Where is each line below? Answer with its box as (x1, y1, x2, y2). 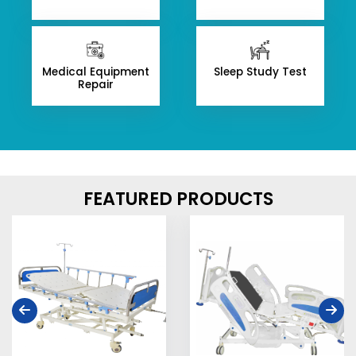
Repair (77, 77, 114, 92)
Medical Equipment (41, 64, 149, 79)
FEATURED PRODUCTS (83, 186, 273, 211)
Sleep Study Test (213, 64, 307, 79)
